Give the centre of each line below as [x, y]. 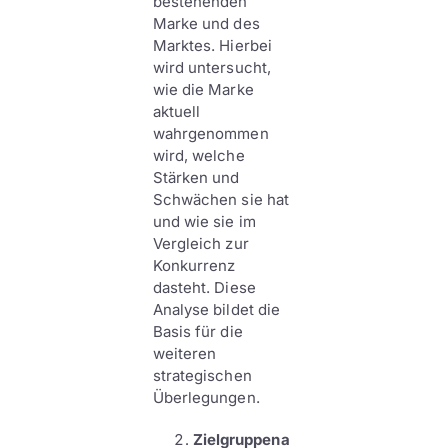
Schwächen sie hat [221, 199]
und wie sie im [204, 221]
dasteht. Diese [204, 287]
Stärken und [196, 177]
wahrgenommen [210, 133]
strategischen [202, 375]
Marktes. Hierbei [212, 45]
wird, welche [198, 155]
